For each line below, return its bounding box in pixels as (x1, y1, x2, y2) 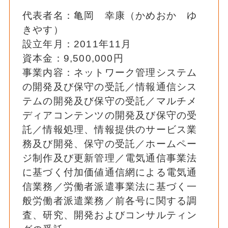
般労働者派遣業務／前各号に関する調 (22, 195, 197, 206)
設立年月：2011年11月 (22, 38, 132, 49)
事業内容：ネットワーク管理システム (22, 67, 197, 78)
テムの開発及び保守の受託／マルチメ (22, 95, 197, 106)
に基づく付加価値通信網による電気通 (22, 166, 197, 178)
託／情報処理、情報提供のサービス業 (22, 124, 197, 135)
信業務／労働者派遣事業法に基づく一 (22, 181, 197, 192)
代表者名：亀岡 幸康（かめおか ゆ (22, 10, 197, 21)
